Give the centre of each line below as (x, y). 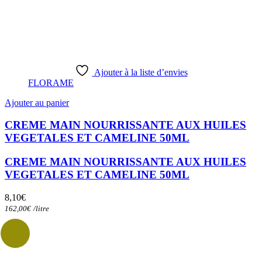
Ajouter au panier (37, 102)
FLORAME (51, 82)
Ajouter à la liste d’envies (141, 72)
